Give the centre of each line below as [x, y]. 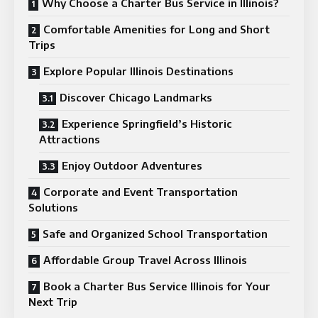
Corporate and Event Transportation [141, 192]
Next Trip [53, 302]
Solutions [53, 207]
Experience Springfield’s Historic [147, 124]
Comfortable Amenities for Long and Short [157, 29]
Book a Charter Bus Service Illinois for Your [157, 286]
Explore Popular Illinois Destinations [138, 71]
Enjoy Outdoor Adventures [132, 165]
